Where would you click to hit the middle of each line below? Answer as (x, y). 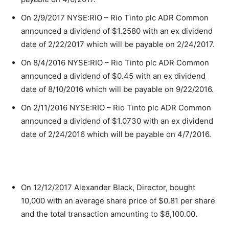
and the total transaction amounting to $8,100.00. (109, 214)
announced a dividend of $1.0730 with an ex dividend (117, 121)
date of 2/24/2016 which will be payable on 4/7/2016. (116, 134)
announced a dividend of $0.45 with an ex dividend (113, 76)
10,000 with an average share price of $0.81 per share (118, 201)
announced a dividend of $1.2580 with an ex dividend (117, 31)
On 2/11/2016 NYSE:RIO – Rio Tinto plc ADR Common (116, 108)
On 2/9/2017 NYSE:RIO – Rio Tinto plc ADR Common (115, 18)
